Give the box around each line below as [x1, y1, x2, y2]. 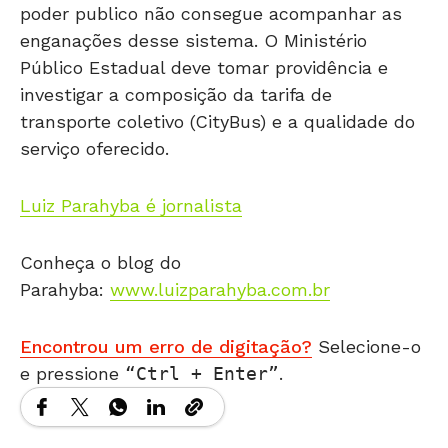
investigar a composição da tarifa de [20, 83, 332, 105]
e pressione [20, 362, 125, 384]
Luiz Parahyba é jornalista [20, 194, 242, 216]
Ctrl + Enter [136, 362, 268, 384]
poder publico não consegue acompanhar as [20, 2, 402, 24]
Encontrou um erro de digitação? [20, 335, 312, 357]
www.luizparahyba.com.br [110, 278, 330, 300]
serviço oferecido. [20, 137, 169, 159]
